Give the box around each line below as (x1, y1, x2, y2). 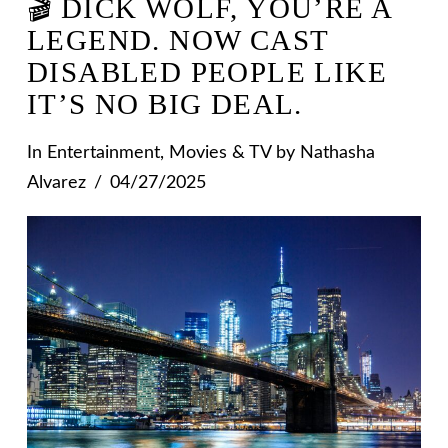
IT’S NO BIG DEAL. (26, 88, 303, 120)
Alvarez (26, 174, 86, 192)
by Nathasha (270, 144, 375, 162)
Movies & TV (168, 144, 271, 162)
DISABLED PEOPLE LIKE (26, 56, 388, 88)
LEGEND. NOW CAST (26, 24, 329, 56)
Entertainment (46, 144, 160, 162)
